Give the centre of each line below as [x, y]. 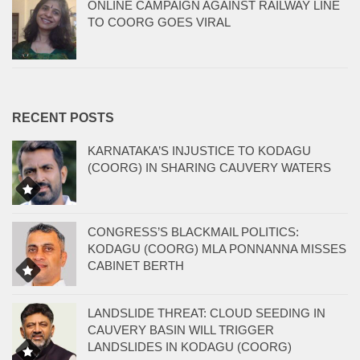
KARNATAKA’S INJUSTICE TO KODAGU [199, 151]
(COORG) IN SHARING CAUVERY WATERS [209, 168]
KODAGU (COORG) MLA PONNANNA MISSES [217, 249]
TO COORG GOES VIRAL [159, 22]
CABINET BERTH [136, 266]
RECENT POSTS [63, 118]
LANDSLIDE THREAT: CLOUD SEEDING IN [207, 313]
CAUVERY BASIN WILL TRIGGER [181, 330]
